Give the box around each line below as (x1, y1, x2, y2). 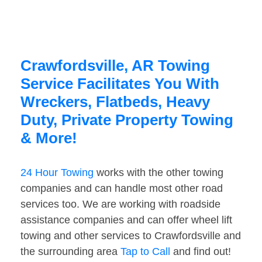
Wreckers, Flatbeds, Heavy (20, 93, 210, 111)
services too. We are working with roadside (20, 198, 220, 211)
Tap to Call (120, 246, 170, 258)
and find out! (170, 246, 231, 258)
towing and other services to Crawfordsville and (20, 230, 241, 242)
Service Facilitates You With (20, 75, 219, 93)
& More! (20, 129, 77, 147)
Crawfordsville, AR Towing (20, 57, 210, 75)
